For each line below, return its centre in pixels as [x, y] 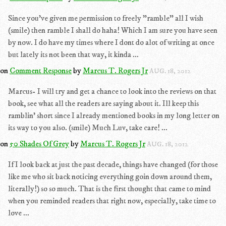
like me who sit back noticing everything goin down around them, [110, 177]
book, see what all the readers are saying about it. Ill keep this [103, 103]
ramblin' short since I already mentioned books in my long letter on [114, 116]
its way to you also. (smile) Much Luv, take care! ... [88, 128]
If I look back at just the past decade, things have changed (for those [113, 164]
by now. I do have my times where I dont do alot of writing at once [111, 42]
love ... [19, 213]
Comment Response [41, 71]
